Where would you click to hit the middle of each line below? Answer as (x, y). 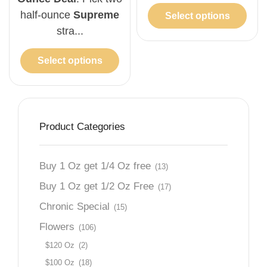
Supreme (96, 15)
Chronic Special (74, 207)
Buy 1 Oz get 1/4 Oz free (95, 166)
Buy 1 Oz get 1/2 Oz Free (97, 187)
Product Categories (82, 127)
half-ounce (47, 15)
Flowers (57, 227)
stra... (70, 31)
